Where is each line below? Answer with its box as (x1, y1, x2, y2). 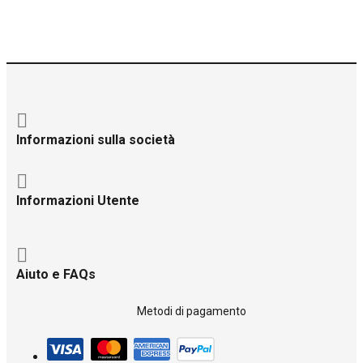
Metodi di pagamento (136, 305, 246, 318)
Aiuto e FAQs (16, 267, 96, 283)
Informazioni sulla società (16, 132, 175, 148)
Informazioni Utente (16, 193, 139, 209)
